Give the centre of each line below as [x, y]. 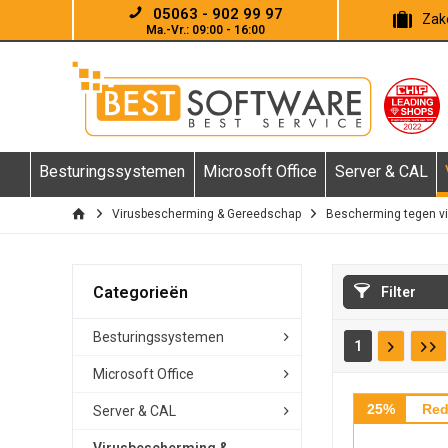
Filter [397, 292]
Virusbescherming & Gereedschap [206, 214]
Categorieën [140, 292]
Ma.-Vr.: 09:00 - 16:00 [205, 30]
